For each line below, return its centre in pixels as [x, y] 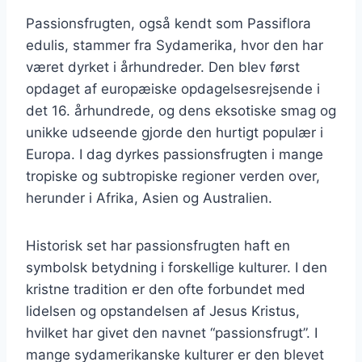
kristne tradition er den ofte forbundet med [166, 289]
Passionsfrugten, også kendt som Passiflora [168, 23]
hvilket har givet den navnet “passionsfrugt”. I [172, 333]
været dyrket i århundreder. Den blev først [163, 67]
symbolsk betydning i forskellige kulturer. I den [177, 267]
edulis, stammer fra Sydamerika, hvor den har [175, 45]
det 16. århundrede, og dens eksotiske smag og [181, 110]
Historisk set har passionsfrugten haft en [158, 245]
